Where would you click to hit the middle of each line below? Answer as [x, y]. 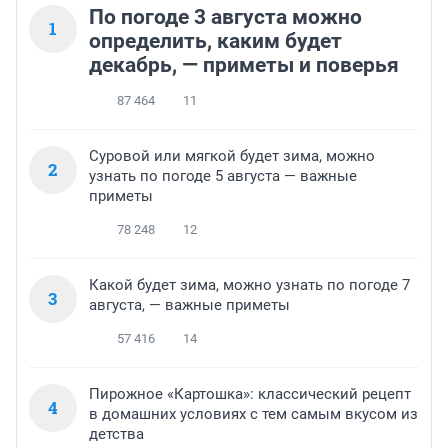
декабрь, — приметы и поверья [244, 65]
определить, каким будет [215, 41]
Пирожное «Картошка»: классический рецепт [250, 394]
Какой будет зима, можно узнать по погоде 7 [249, 285]
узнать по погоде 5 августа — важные [223, 176]
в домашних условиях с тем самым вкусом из [253, 414]
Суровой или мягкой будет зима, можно [232, 156]
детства [116, 434]
